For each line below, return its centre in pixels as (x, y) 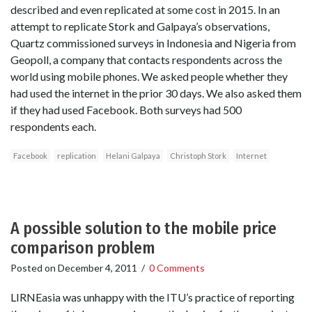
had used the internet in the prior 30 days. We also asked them (156, 93)
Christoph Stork (198, 156)
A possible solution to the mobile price (143, 229)
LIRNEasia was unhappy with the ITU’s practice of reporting (153, 297)
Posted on (34, 268)
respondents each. (53, 127)
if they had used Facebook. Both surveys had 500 (126, 110)
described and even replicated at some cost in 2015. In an (145, 10)
